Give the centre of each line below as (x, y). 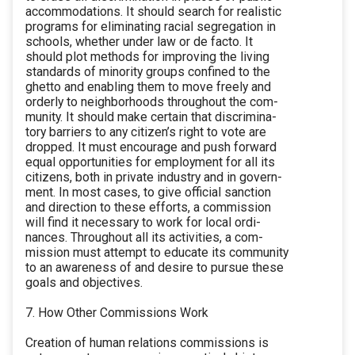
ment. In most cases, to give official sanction (148, 193)
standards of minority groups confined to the (148, 72)
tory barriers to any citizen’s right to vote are (146, 132)
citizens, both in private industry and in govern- (154, 177)
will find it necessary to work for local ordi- (143, 223)
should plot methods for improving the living (147, 57)
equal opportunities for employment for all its (150, 162)
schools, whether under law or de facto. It (139, 42)
